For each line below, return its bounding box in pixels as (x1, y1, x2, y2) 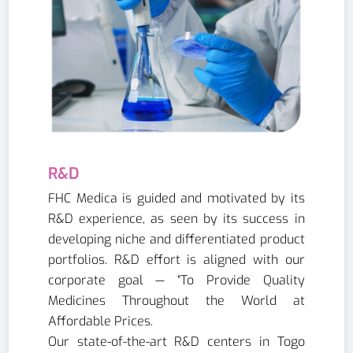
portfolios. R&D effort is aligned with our (48, 251, 305, 269)
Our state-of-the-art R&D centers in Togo (48, 333, 305, 351)
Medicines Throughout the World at (48, 292, 305, 310)
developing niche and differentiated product (48, 231, 305, 248)
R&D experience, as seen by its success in (48, 210, 305, 228)
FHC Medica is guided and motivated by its (48, 190, 305, 207)
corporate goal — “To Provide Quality (48, 272, 305, 289)
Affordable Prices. (48, 313, 154, 330)
